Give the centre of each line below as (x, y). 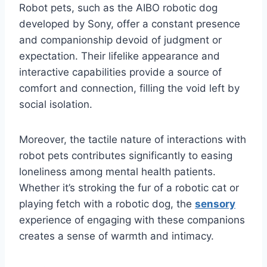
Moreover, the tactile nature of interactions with (133, 140)
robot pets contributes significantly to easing (126, 156)
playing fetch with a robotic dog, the (107, 204)
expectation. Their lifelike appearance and (119, 56)
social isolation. (56, 105)
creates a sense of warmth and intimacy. (117, 236)
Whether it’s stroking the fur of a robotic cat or (129, 188)
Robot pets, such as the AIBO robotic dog (118, 8)
